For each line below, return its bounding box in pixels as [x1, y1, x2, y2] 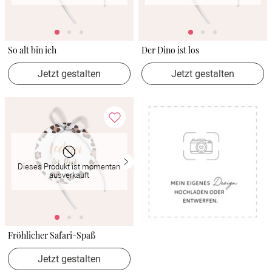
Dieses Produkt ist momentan [18, 160, 121, 172]
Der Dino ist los [141, 44, 199, 56]
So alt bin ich [8, 44, 56, 56]
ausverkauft [49, 169, 89, 180]
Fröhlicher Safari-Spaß [8, 229, 95, 242]
